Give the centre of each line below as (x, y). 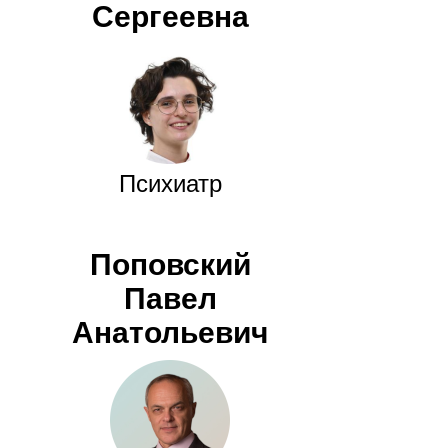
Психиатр (170, 184)
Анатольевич (170, 333)
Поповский (170, 265)
